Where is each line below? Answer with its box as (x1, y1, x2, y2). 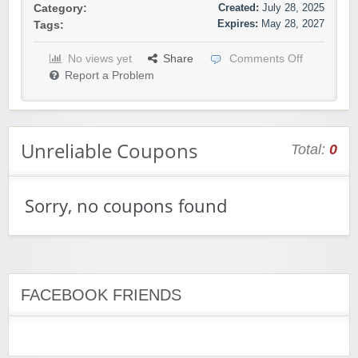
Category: (34, 2, 87, 15)
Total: (291, 141, 329, 158)
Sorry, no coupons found (25, 194, 227, 218)
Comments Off (229, 53, 303, 66)
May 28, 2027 (261, 18, 324, 30)
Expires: (217, 18, 258, 30)
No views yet (68, 53, 132, 66)
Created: (218, 2, 259, 14)
